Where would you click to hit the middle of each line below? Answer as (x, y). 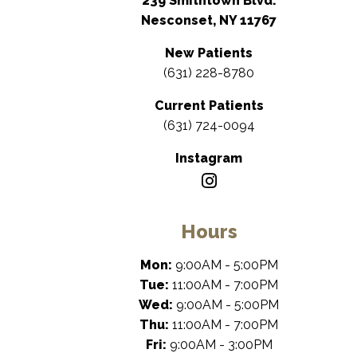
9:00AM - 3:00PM (221, 345)
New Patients (209, 53)
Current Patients (209, 106)
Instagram (209, 158)
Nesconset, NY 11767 (209, 20)
